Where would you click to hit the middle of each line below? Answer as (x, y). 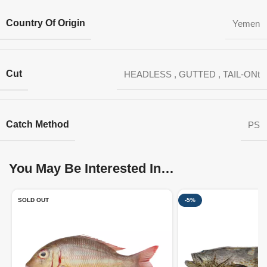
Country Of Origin (46, 23)
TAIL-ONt (241, 74)
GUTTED (197, 74)
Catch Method (38, 124)
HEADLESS (148, 74)
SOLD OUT (33, 200)
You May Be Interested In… (91, 168)
